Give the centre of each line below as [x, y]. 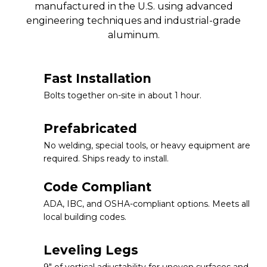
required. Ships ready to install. [106, 158]
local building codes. [85, 217]
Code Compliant [97, 187]
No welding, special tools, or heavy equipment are [147, 145]
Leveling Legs [91, 250]
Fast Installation [97, 78]
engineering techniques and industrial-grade [133, 20]
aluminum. [133, 35]
